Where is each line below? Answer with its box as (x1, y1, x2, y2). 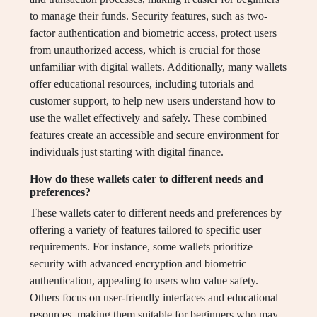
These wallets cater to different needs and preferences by (30, 207, 282, 219)
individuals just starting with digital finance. (30, 146, 224, 158)
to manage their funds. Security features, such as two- (30, 10, 267, 23)
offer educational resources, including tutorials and (30, 78, 254, 91)
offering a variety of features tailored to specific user (30, 224, 261, 236)
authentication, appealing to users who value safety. (30, 275, 258, 287)
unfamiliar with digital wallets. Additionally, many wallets (30, 61, 287, 74)
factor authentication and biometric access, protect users (30, 27, 277, 40)
